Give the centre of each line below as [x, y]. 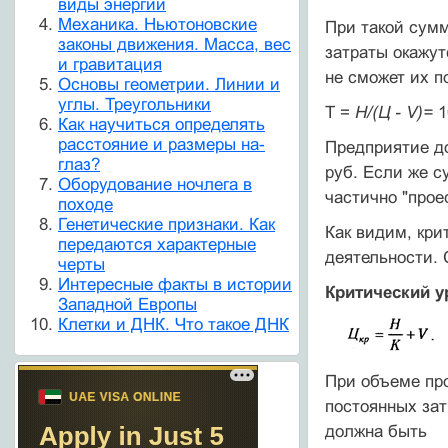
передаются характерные [157, 245]
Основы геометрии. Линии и [169, 85]
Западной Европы [127, 305]
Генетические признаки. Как [166, 225]
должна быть [375, 431]
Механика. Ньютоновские [157, 25]
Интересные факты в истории [175, 285]
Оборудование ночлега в [155, 185]
